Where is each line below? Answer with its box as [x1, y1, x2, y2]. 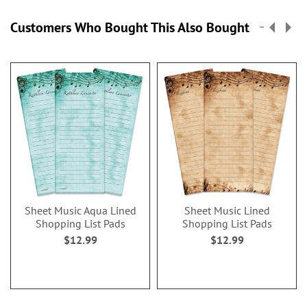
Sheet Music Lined [184, 204, 270, 217]
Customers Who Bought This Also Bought [10, 19, 249, 36]
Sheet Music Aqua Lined [24, 204, 136, 217]
